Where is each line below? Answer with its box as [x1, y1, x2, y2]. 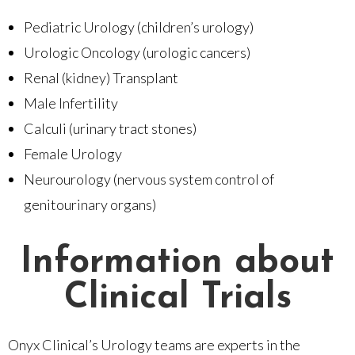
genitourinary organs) [24, 195, 156, 213]
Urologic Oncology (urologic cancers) [24, 43, 250, 61]
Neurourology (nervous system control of [24, 170, 274, 188]
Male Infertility [24, 94, 118, 112]
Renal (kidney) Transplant [24, 68, 178, 86]
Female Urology [24, 144, 122, 162]
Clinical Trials [63, 280, 292, 316]
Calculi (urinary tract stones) [24, 119, 197, 137]
